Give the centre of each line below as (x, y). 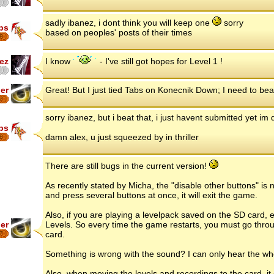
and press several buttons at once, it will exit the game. (151, 195)
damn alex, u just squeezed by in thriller (122, 137)
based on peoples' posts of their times (119, 32)
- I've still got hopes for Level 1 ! (160, 61)
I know (59, 61)
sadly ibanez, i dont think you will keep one (129, 22)
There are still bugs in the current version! (127, 165)
